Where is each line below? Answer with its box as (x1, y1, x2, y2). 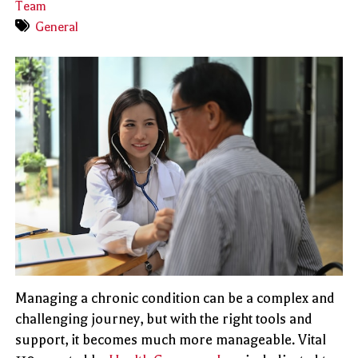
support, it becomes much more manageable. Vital (15, 331, 327, 348)
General (35, 20, 79, 35)
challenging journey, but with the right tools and (15, 310, 313, 327)
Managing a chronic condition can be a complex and (15, 289, 336, 306)
